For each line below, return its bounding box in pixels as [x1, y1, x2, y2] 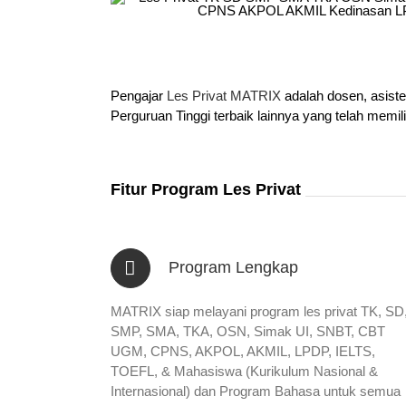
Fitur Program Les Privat [110, 179, 301, 198]
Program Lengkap [168, 257, 298, 276]
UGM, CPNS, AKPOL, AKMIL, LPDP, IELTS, [110, 343, 375, 359]
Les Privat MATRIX [166, 87, 281, 103]
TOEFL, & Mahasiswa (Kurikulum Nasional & [110, 362, 378, 379]
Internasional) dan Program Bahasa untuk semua [110, 382, 401, 399]
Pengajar [110, 87, 167, 103]
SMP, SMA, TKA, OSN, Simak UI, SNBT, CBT [110, 323, 385, 339]
